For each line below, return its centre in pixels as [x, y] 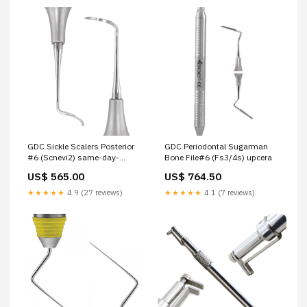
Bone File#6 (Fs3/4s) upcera [218, 157]
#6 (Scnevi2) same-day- [73, 157]
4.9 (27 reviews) [94, 193]
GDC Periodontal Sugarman [216, 146]
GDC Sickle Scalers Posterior [81, 146]
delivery [41, 168]
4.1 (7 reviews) [229, 193]
